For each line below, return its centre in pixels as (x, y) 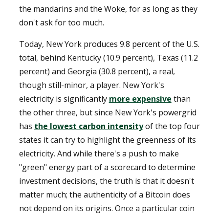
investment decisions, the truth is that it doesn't (106, 181)
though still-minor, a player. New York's (91, 85)
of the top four (171, 126)
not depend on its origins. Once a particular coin (107, 208)
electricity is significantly (64, 99)
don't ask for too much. (61, 22)
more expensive (140, 99)
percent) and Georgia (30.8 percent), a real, (97, 71)
